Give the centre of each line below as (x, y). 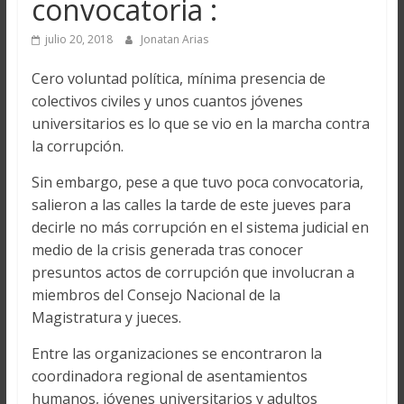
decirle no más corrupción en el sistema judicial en (200, 227)
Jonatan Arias (174, 39)
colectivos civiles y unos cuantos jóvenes (167, 101)
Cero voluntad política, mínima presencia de (178, 78)
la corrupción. (77, 146)
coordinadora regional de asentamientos (169, 376)
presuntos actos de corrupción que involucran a (193, 272)
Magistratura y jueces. (106, 317)
